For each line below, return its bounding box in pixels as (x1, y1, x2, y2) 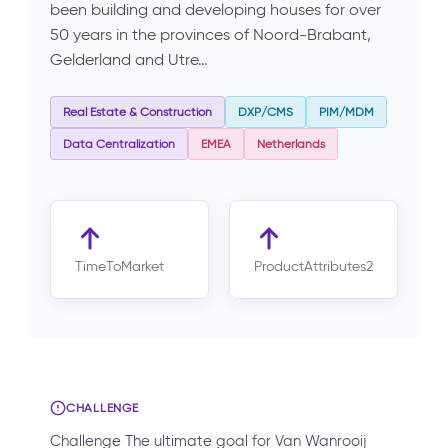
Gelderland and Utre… (50, 50, 208, 69)
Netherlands (257, 136, 325, 151)
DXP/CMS (238, 104, 293, 119)
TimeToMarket (75, 258, 164, 275)
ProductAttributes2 (254, 258, 373, 275)
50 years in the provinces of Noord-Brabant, (50, 25, 371, 44)
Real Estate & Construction (63, 104, 212, 119)
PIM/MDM (319, 104, 374, 119)
